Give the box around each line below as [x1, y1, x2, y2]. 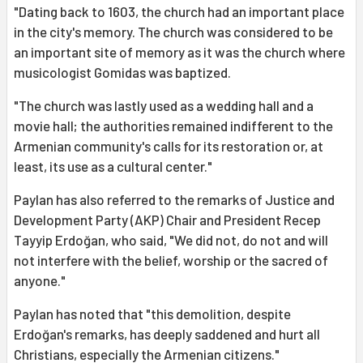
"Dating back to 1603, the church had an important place [14, 3, 344, 20]
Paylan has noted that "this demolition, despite [14, 305, 291, 322]
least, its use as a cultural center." [14, 158, 212, 175]
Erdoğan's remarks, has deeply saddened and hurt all [14, 326, 320, 343]
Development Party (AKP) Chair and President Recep [14, 211, 321, 228]
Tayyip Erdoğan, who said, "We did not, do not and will [14, 232, 328, 249]
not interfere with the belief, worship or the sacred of [14, 252, 328, 269]
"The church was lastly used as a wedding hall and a [14, 97, 314, 114]
